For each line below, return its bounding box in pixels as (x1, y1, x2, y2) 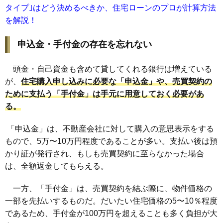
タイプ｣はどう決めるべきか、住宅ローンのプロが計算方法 (5, 3, 216, 12)
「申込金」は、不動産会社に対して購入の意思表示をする (5, 124, 214, 133)
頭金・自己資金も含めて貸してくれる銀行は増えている (5, 64, 212, 73)
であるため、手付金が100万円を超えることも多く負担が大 (5, 209, 218, 218)
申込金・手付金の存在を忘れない (17, 39, 152, 49)
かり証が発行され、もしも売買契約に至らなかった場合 (5, 149, 204, 158)
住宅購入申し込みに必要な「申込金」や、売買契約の (21, 77, 212, 86)
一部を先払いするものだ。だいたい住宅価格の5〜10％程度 (5, 196, 218, 205)
